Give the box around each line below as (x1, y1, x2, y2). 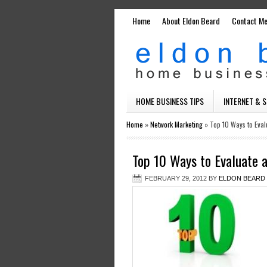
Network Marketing (150, 119, 203, 129)
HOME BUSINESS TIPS (136, 95, 204, 107)
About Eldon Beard (162, 14, 220, 27)
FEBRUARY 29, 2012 (145, 175, 207, 182)
